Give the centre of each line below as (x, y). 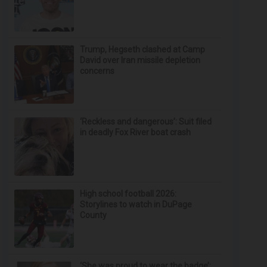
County (94, 215)
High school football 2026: (128, 194)
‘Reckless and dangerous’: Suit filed (146, 122)
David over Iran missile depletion (140, 60)
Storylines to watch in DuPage (136, 204)
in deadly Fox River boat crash (136, 132)
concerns (97, 71)
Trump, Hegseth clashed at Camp (143, 49)
